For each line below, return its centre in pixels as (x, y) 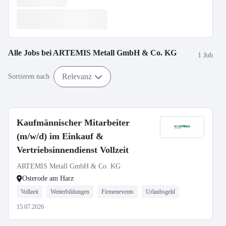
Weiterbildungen (70, 192)
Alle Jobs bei (31, 53)
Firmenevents (118, 192)
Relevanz (77, 76)
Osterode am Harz (48, 178)
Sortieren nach (29, 76)
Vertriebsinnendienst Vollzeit (73, 150)
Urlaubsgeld (160, 192)
